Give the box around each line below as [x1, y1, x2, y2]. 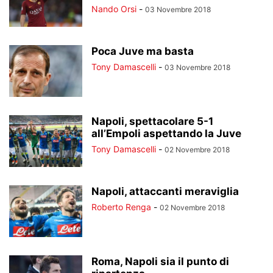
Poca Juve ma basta [91, 45, 194, 57]
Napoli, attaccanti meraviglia [91, 185, 239, 197]
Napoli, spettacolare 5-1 [91, 115, 213, 127]
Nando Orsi [91, 4, 136, 14]
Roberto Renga [91, 202, 151, 212]
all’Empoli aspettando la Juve [91, 127, 241, 140]
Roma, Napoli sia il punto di [91, 255, 229, 268]
